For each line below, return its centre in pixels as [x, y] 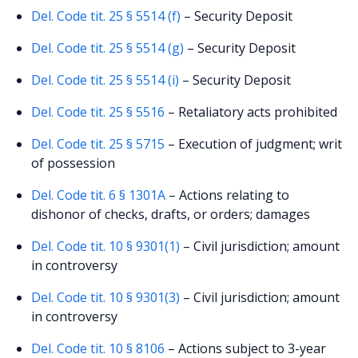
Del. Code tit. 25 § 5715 [98, 143]
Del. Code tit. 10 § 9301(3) [106, 297]
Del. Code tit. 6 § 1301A [99, 195]
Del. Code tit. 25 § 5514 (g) [108, 48]
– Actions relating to [228, 195]
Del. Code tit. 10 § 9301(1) [106, 246]
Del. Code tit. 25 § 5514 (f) [106, 16]
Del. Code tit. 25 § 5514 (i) [105, 80]
